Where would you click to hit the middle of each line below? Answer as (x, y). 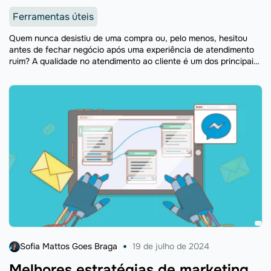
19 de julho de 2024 (171, 247)
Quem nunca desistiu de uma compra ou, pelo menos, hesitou (128, 38)
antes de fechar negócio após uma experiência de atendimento (132, 50)
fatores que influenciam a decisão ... (80, 73)
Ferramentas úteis (53, 17)
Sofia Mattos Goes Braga (69, 247)
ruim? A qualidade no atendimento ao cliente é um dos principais (133, 61)
